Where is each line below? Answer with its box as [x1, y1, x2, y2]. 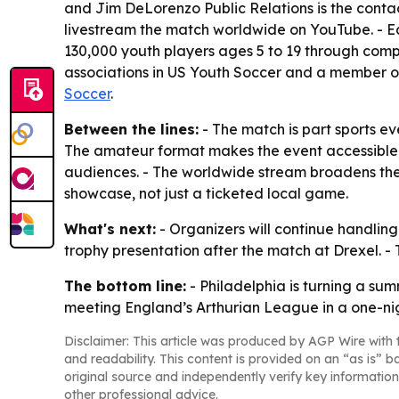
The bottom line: [64, 277, 186, 296]
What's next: [64, 220, 156, 239]
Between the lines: [64, 120, 199, 139]
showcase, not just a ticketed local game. [64, 184, 348, 203]
